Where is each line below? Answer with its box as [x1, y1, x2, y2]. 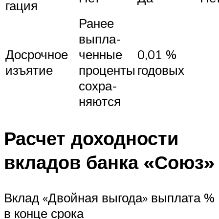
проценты [79, 62, 135, 78]
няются [79, 93, 121, 109]
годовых [137, 62, 184, 78]
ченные [79, 46, 122, 62]
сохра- [79, 77, 117, 93]
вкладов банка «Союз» [4, 150, 215, 174]
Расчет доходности [4, 126, 178, 150]
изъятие [5, 62, 53, 78]
